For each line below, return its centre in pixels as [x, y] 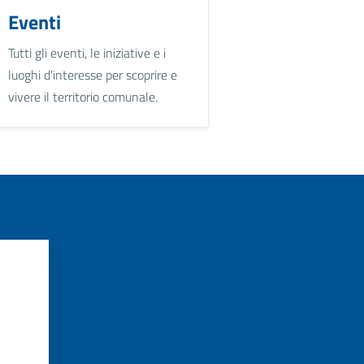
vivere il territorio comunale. [83, 96]
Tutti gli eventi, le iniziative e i [87, 52]
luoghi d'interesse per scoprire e [93, 74]
